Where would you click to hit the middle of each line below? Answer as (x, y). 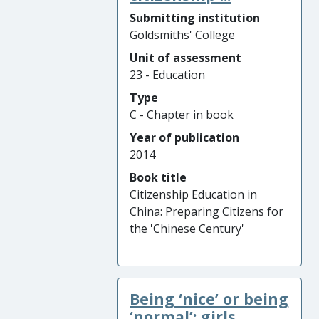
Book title (158, 177)
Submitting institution (195, 18)
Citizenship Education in (194, 194)
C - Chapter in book (182, 115)
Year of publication (185, 137)
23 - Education (168, 75)
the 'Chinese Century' (187, 229)
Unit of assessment (186, 58)
